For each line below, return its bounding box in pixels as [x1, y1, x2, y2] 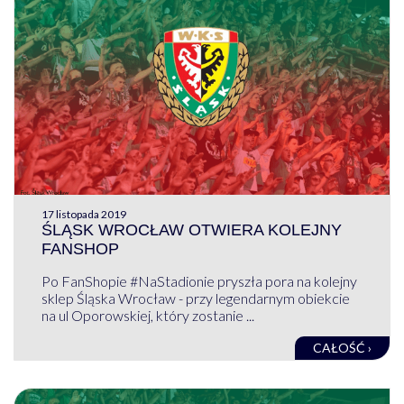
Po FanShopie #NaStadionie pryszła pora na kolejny [41, 272, 357, 290]
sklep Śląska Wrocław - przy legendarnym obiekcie [41, 289, 350, 308]
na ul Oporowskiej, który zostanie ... [41, 307, 254, 325]
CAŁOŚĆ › [313, 340, 372, 356]
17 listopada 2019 [41, 207, 126, 222]
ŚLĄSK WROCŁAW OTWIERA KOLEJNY [41, 221, 342, 240]
